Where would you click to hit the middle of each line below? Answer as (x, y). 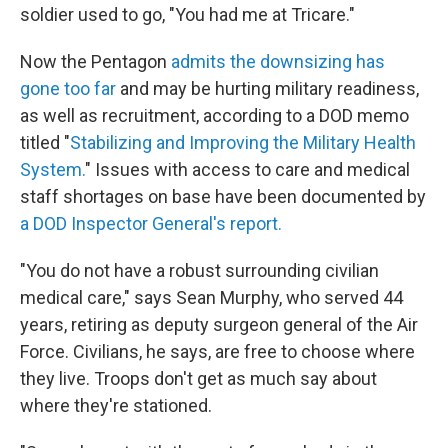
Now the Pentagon (95, 61)
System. (52, 169)
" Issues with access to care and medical (247, 169)
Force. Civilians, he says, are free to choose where (217, 351)
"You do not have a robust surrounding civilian (199, 270)
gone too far (68, 88)
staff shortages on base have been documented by (223, 196)
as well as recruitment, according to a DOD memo (214, 115)
